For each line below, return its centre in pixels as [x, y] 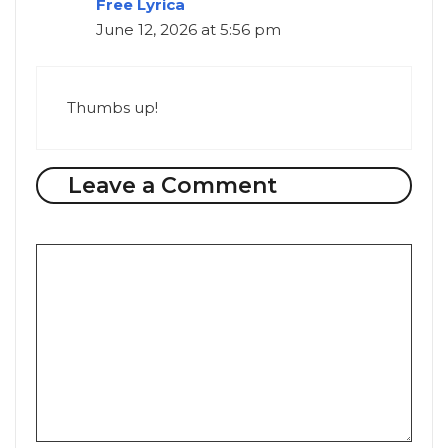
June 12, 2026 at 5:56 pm [188, 30]
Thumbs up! [112, 107]
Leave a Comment [172, 185]
